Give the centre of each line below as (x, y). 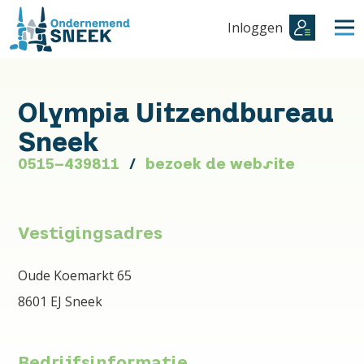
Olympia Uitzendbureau (176, 112)
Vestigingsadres (91, 233)
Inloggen (255, 28)
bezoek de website (221, 163)
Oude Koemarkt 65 (75, 275)
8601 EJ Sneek (61, 301)
